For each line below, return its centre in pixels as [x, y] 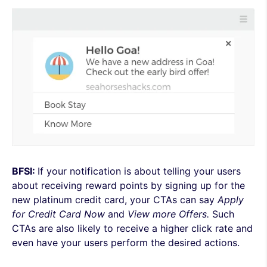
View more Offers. [170, 214]
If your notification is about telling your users [139, 171]
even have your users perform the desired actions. [126, 243]
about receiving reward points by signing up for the [128, 185]
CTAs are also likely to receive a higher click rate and [132, 228]
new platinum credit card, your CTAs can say [115, 200]
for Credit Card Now [58, 214]
